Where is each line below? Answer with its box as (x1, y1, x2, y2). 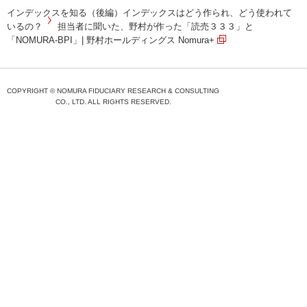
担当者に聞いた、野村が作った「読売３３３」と (58, 21, 254, 32)
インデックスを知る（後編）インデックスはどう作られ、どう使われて (7, 8, 292, 19)
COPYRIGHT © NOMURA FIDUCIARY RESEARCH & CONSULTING (7, 87, 219, 95)
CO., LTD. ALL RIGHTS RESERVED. (55, 98, 171, 106)
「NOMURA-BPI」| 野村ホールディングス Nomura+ (7, 35, 214, 46)
